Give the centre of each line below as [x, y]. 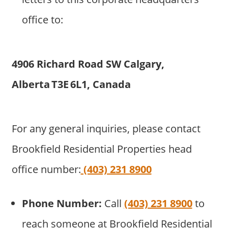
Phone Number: [62, 204]
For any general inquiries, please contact [106, 129]
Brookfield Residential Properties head [102, 149]
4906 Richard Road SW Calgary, [88, 64]
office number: [46, 169]
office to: [42, 20]
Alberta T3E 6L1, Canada [71, 84]
